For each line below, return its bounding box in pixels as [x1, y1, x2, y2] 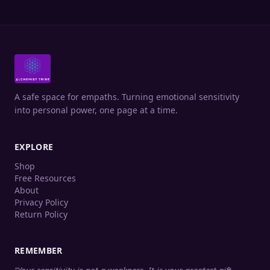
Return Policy [14, 209, 67, 220]
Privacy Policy [14, 196, 68, 208]
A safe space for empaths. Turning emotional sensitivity [14, 91, 239, 102]
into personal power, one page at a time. [14, 104, 178, 116]
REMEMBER [14, 245, 63, 256]
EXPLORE [14, 141, 54, 152]
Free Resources [14, 172, 76, 184]
